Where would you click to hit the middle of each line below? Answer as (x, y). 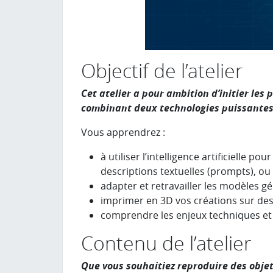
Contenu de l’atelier (166, 243)
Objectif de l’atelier (162, 70)
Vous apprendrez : (123, 132)
